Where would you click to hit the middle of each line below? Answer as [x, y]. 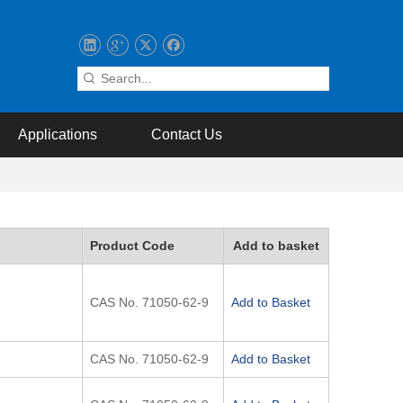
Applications [57, 134]
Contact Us [187, 134]
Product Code [132, 246]
